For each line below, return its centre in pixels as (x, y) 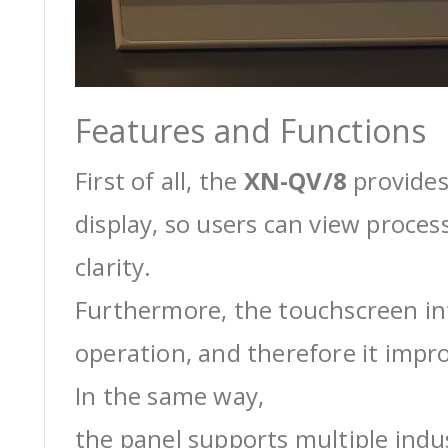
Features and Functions (251, 130)
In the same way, (170, 395)
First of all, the (159, 180)
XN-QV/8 (295, 180)
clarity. (113, 266)
